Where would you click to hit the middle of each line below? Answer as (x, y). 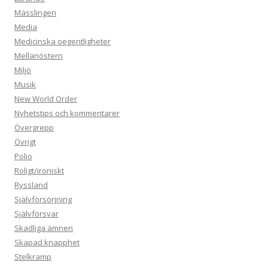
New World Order (46, 99)
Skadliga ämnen (44, 228)
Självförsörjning (43, 200)
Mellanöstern (39, 56)
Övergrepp (34, 128)
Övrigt (25, 142)
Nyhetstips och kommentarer (67, 113)
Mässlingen (35, 13)
